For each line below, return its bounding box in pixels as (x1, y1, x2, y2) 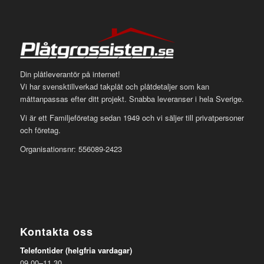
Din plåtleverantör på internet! (19, 68, 120, 80)
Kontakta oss (19, 224, 93, 240)
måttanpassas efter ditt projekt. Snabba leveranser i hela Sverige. (19, 93, 244, 104)
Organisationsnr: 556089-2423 (19, 143, 122, 155)
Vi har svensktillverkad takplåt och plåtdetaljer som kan (19, 80, 209, 92)
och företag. (19, 124, 61, 136)
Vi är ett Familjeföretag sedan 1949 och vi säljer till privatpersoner (19, 112, 244, 124)
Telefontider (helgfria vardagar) (19, 245, 132, 256)
